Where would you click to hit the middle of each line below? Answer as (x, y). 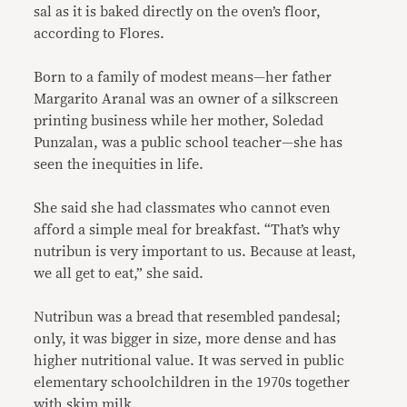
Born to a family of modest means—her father (183, 77)
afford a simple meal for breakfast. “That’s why (187, 230)
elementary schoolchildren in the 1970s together (192, 382)
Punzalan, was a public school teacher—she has (189, 143)
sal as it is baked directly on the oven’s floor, (178, 12)
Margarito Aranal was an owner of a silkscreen (187, 99)
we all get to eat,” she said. (119, 273)
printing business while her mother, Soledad (179, 121)
